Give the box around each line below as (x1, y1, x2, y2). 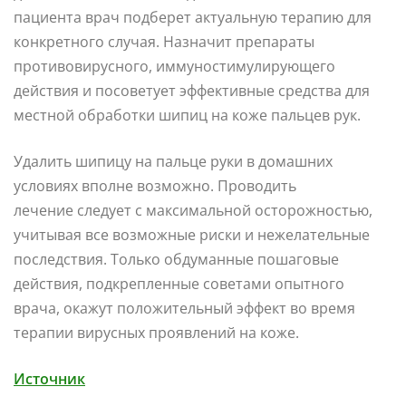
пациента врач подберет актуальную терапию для (14, 6, 372, 27)
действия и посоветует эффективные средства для (14, 80, 370, 101)
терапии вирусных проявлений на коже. (14, 322, 299, 343)
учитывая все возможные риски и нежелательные (14, 224, 370, 245)
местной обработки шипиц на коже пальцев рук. (14, 104, 361, 125)
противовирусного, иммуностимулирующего (14, 55, 335, 76)
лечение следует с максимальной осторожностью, (14, 199, 372, 220)
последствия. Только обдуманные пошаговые (14, 248, 339, 269)
